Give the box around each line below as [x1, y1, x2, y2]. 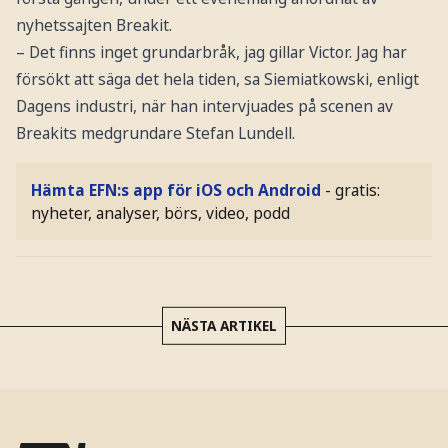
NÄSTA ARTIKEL [171, 315, 277, 335]
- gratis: [325, 178, 381, 201]
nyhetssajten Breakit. [15, 14, 172, 37]
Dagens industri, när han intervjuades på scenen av [15, 95, 393, 118]
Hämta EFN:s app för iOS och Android [31, 178, 322, 201]
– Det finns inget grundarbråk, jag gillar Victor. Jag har [15, 41, 407, 64]
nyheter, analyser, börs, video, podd [31, 201, 291, 224]
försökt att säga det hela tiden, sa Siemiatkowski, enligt [15, 68, 419, 91]
